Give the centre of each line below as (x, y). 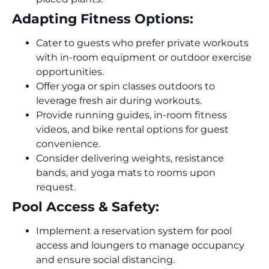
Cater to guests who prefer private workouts (142, 43)
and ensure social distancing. (105, 259)
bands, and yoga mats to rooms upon (126, 172)
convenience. (68, 144)
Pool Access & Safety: (86, 206)
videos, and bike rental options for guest (132, 129)
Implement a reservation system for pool (134, 231)
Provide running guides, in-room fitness (131, 115)
